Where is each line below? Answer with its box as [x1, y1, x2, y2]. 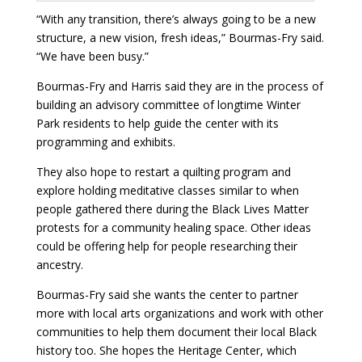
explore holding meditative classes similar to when [36, 183, 299, 199]
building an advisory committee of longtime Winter [36, 97, 301, 113]
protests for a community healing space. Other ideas [36, 220, 311, 236]
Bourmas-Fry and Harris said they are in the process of [36, 78, 323, 95]
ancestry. [36, 257, 83, 273]
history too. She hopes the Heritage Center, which [36, 343, 297, 359]
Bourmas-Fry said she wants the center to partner [36, 287, 298, 303]
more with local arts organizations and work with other [36, 305, 323, 322]
